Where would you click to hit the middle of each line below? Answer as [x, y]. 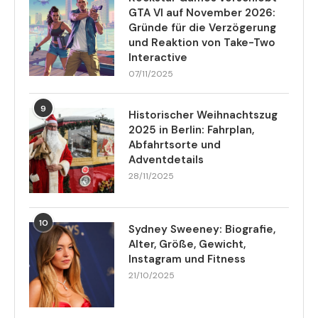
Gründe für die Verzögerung [202, 28]
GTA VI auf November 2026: [202, 13]
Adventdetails [166, 160]
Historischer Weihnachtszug [203, 115]
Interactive [158, 58]
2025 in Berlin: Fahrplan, [191, 130]
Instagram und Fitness [187, 259]
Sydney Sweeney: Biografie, [202, 230]
